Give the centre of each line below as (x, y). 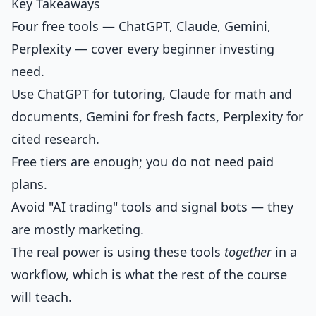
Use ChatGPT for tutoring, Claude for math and (152, 94)
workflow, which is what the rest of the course (149, 274)
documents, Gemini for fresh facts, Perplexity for (157, 116)
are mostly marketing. (78, 229)
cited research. (55, 139)
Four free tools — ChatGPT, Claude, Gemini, (141, 26)
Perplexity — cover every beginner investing (143, 49)
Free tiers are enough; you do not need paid (142, 162)
